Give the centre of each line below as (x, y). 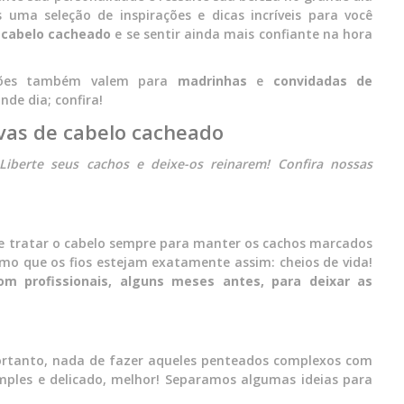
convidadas (310, 81)
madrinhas (212, 81)
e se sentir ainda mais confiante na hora (242, 34)
